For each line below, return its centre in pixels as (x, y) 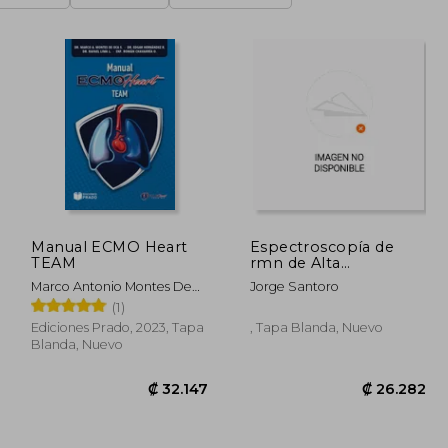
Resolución (292, 278)
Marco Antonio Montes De (112, 286)
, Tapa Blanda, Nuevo (316, 327)
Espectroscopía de (322, 246)
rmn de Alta (295, 262)
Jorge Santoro (294, 286)
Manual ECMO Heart (109, 246)
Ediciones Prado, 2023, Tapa (118, 327)
